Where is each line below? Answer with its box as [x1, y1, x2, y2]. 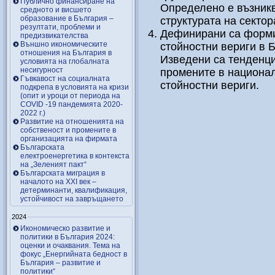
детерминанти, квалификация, [20, 186, 127, 195]
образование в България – [20, 14, 114, 23]
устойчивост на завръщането [20, 195, 123, 203]
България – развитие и [20, 258, 101, 267]
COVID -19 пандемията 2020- [20, 100, 123, 109]
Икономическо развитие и [20, 223, 110, 233]
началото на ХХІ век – [20, 177, 96, 186]
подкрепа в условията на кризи [20, 83, 129, 91]
